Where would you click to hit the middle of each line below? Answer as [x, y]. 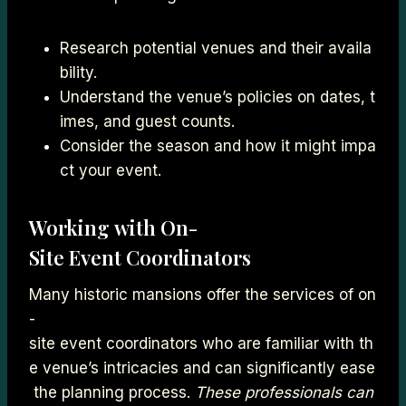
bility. [78, 72]
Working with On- [113, 227]
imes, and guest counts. [147, 121]
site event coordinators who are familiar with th [201, 343]
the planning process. [112, 392]
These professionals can [284, 392]
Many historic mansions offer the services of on [203, 294]
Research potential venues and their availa [216, 48]
